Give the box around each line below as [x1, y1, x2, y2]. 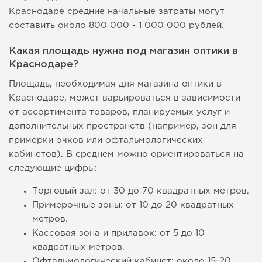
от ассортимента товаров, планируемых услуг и [9, 108, 230, 116]
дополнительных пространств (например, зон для [9, 122, 236, 130]
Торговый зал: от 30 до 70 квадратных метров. [32, 187, 249, 195]
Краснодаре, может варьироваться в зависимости [9, 94, 240, 102]
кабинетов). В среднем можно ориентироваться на [9, 150, 244, 158]
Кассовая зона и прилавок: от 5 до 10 [32, 229, 205, 237]
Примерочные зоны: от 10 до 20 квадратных [32, 201, 234, 209]
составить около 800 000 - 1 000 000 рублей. [9, 22, 224, 30]
